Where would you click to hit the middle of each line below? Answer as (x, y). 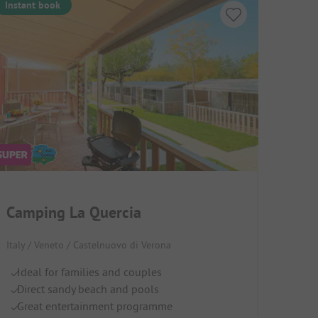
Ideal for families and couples (89, 272)
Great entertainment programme (94, 306)
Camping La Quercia (73, 212)
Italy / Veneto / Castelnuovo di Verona (88, 245)
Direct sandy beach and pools (88, 289)
